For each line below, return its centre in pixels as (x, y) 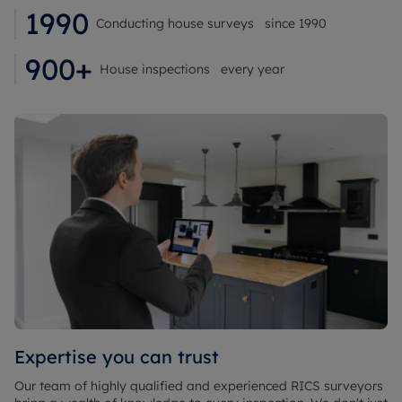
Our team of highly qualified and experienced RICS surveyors (199, 386)
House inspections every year (192, 69)
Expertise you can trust (117, 357)
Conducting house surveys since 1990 (211, 23)
